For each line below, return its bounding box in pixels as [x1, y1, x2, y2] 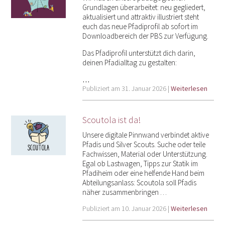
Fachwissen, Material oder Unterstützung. [82, 149, 207, 159]
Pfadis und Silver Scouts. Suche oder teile [82, 139, 205, 149]
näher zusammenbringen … [82, 187, 167, 197]
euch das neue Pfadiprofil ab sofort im [82, 21, 198, 31]
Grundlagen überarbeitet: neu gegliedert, [82, 2, 205, 12]
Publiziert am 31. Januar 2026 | [82, 83, 171, 93]
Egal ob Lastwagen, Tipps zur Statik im [82, 158, 198, 168]
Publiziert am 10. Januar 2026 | [82, 203, 171, 213]
